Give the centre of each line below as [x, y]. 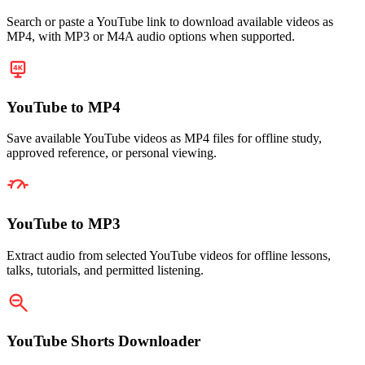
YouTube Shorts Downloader [103, 341]
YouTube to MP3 [64, 224]
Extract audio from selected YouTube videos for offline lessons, [169, 255]
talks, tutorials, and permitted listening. [105, 270]
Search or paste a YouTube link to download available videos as [170, 21]
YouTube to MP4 [64, 107]
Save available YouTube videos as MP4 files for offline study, [164, 139]
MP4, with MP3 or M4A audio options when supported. [151, 36]
